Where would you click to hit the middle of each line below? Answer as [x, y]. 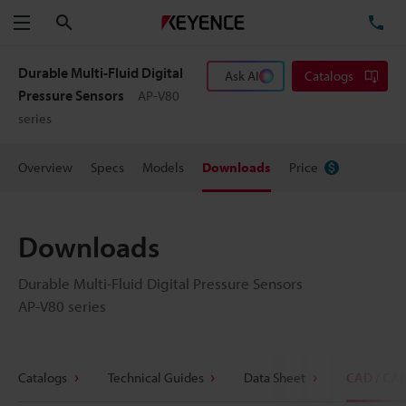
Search [93, 22]
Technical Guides [155, 377]
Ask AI [242, 76]
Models [163, 167]
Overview [45, 167]
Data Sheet [275, 377]
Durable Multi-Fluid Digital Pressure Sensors [160, 283]
